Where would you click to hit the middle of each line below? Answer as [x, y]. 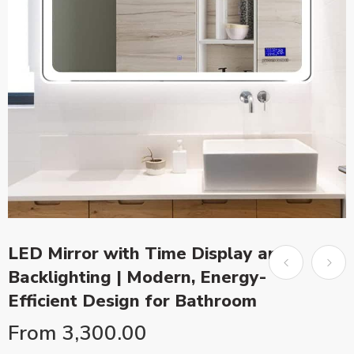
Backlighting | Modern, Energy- [137, 277]
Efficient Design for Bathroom [132, 301]
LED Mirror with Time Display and [149, 254]
